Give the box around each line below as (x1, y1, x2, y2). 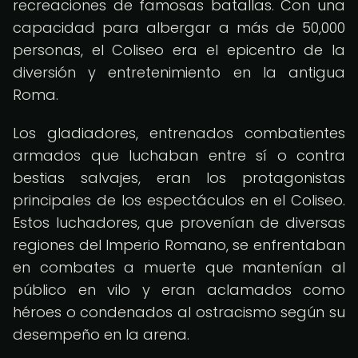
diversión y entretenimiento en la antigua (13, 62, 345, 82)
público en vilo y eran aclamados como (13, 280, 345, 300)
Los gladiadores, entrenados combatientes (13, 123, 345, 143)
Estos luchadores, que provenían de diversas (13, 213, 345, 233)
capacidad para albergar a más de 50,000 (13, 18, 345, 38)
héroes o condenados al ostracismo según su (13, 302, 345, 322)
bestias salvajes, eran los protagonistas (13, 168, 345, 188)
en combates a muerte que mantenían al (13, 257, 345, 277)
